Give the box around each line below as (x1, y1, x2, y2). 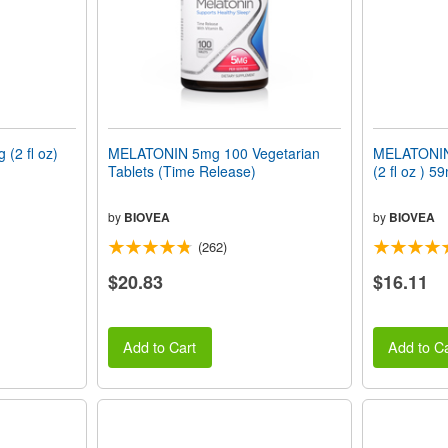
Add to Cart (123, 336, 197, 358)
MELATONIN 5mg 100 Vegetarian (107, 143, 320, 164)
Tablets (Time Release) (107, 161, 256, 182)
